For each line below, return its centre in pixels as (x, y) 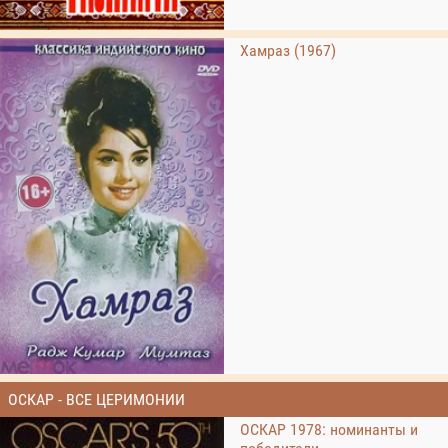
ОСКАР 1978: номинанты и (329, 430)
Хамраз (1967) (288, 51)
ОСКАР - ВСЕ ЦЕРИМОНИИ (96, 399)
